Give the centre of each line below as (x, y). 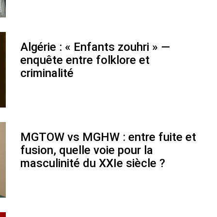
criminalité (47, 73)
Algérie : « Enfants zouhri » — (95, 47)
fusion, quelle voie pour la (87, 150)
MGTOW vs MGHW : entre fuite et (108, 137)
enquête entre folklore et (85, 60)
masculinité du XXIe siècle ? (93, 163)
